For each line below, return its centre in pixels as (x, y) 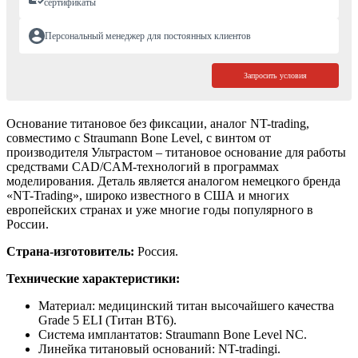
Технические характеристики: (93, 279)
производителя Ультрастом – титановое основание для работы (176, 153)
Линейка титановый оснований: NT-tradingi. (159, 349)
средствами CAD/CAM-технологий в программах (143, 167)
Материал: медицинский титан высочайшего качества (186, 306)
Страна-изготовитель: (70, 252)
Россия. (156, 252)
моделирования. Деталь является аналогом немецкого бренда (173, 181)
